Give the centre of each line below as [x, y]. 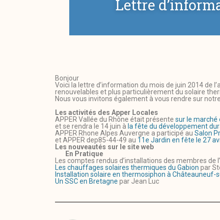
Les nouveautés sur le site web [104, 147]
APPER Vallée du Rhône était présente [115, 120]
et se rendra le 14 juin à [91, 126]
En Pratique [79, 154]
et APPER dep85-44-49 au [96, 140]
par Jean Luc [138, 181]
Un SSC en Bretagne [86, 181]
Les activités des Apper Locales [107, 113]
